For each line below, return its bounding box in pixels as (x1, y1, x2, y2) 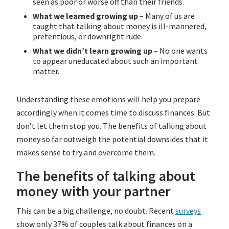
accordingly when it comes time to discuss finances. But (16, 107, 210, 118)
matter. (33, 66, 59, 77)
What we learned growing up (33, 11, 140, 21)
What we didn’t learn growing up (33, 45, 152, 56)
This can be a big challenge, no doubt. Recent (16, 205, 175, 216)
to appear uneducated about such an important (33, 56, 198, 66)
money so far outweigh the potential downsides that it (16, 134, 208, 145)
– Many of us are (140, 11, 195, 21)
